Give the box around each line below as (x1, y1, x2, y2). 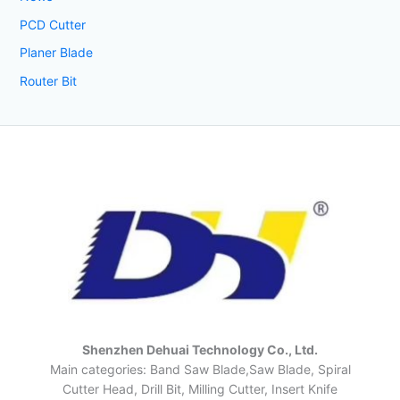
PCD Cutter (19, 16, 86, 32)
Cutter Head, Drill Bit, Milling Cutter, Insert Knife (62, 380, 337, 396)
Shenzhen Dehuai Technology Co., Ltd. (82, 341, 318, 357)
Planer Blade (19, 45, 93, 61)
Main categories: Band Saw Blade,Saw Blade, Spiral (49, 361, 351, 377)
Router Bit (19, 72, 77, 88)
